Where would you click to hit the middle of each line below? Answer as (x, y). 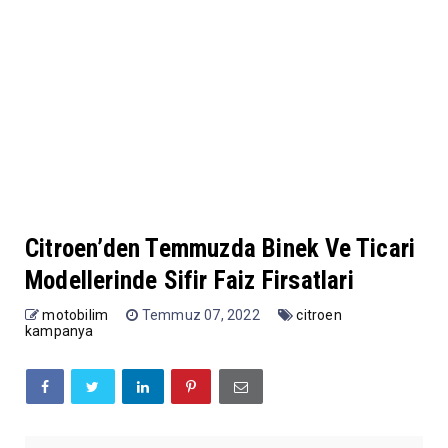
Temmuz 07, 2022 (202, 314)
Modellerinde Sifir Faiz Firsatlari (189, 280)
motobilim (75, 314)
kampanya (59, 330)
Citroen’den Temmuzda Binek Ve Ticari (220, 248)
